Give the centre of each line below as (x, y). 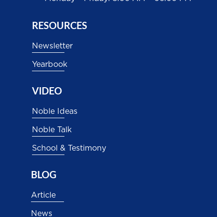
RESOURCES (59, 25)
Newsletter (52, 46)
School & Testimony (69, 148)
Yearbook (49, 65)
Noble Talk (52, 130)
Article (43, 195)
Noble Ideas (54, 112)
